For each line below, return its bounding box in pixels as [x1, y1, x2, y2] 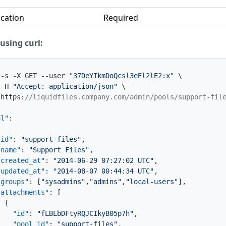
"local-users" [126, 178, 178, 186]
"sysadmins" [41, 178, 85, 186]
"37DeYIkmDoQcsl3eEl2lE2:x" [69, 72, 174, 80]
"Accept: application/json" [13, 82, 118, 90]
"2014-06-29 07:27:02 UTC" [53, 156, 154, 164]
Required [103, 12, 138, 23]
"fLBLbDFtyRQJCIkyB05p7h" [37, 209, 134, 217]
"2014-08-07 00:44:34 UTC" [53, 167, 154, 175]
